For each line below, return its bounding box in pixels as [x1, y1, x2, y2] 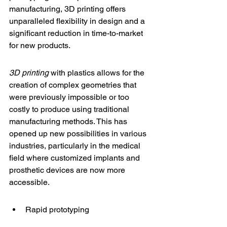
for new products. [9, 41, 70, 50]
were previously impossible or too [9, 92, 131, 102]
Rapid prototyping [25, 205, 89, 214]
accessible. [9, 177, 50, 187]
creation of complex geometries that [9, 80, 138, 90]
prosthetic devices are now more [9, 165, 127, 175]
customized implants [51, 153, 124, 163]
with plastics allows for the [49, 68, 146, 78]
